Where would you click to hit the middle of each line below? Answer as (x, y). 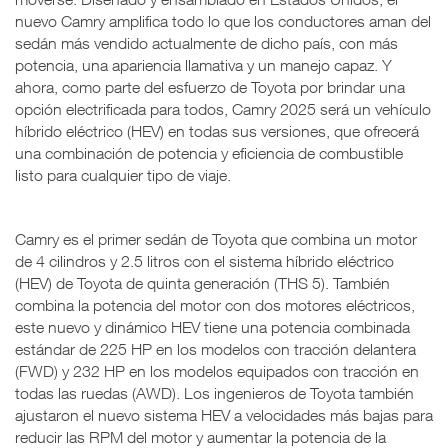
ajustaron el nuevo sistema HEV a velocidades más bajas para (224, 414)
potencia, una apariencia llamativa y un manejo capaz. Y (203, 64)
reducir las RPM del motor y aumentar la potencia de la (200, 436)
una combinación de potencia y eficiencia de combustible (209, 152)
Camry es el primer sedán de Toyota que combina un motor (216, 238)
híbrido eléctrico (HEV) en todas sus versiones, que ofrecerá (217, 130)
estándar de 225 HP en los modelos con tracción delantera (215, 348)
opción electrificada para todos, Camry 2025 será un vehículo (223, 108)
